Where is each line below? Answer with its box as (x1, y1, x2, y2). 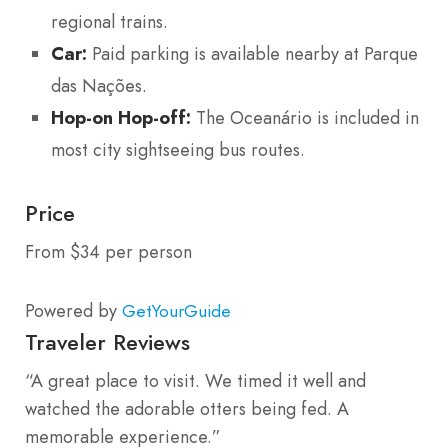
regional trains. (51, 9, 168, 36)
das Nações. (51, 73, 147, 100)
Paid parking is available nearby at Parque (87, 41, 418, 68)
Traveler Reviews (25, 325, 190, 358)
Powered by (25, 297, 122, 324)
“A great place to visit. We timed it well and (25, 367, 366, 394)
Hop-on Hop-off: (51, 105, 191, 131)
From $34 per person (25, 238, 192, 265)
